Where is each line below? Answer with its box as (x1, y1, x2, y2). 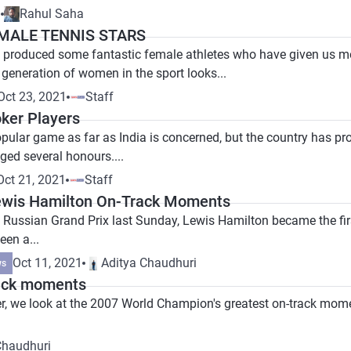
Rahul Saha (20, 6, 84, 21)
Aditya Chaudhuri (101, 255, 197, 270)
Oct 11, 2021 (13, 255, 82, 270)
